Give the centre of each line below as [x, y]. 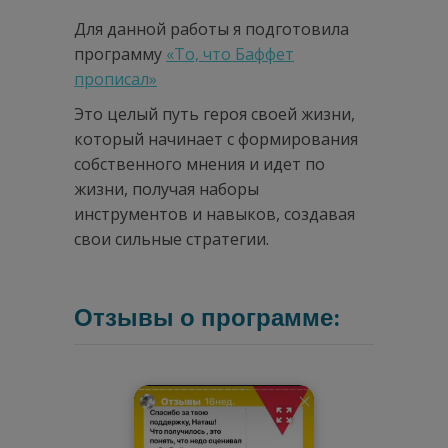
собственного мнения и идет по [199, 163]
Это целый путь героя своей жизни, [214, 113]
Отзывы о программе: [206, 318]
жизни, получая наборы [166, 188]
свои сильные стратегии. [171, 238]
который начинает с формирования [216, 138]
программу [120, 53]
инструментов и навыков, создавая [214, 213]
